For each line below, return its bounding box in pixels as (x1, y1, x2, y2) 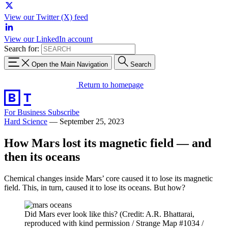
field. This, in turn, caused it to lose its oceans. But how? (4, 183, 185, 192)
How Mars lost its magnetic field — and (4, 136, 211, 150)
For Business (4, 107, 48, 117)
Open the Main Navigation (32, 60, 108, 68)
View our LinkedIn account (4, 35, 93, 43)
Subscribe (48, 107, 79, 117)
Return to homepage (78, 80, 144, 89)
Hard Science (4, 117, 47, 126)
